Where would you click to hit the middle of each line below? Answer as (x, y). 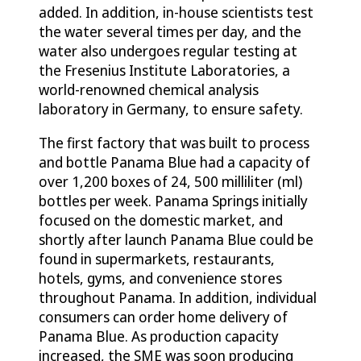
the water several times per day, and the (170, 31)
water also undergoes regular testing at (168, 50)
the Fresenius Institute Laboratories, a (164, 70)
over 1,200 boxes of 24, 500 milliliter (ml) (170, 181)
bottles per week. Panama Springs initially (173, 200)
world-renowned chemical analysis (149, 89)
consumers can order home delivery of (163, 316)
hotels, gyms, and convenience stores (160, 278)
